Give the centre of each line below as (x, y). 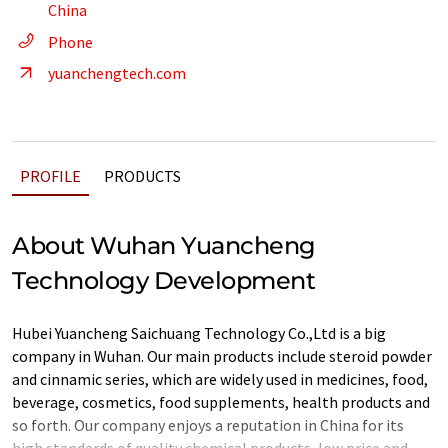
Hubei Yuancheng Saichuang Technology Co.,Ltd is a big (199, 333)
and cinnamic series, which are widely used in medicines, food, (220, 379)
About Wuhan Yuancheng (164, 245)
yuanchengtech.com (117, 73)
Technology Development (164, 280)
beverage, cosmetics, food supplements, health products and (221, 402)
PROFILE (50, 176)
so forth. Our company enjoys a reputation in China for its (208, 425)
